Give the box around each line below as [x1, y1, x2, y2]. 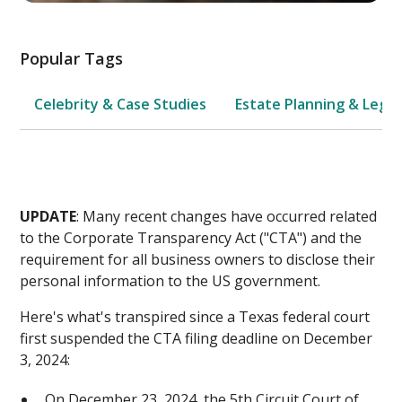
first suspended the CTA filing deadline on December [20, 328, 373, 348]
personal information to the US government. [20, 270, 321, 291]
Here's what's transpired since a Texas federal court [20, 306, 371, 327]
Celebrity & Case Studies [34, 93, 207, 114]
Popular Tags [20, 47, 124, 69]
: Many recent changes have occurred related [76, 205, 378, 226]
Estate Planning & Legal [235, 93, 400, 114]
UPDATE [20, 205, 77, 226]
